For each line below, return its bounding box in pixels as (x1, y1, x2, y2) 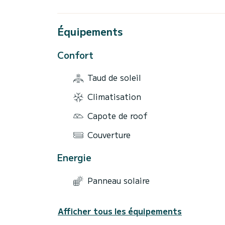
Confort (57, 48, 93, 61)
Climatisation (87, 90, 141, 103)
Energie (57, 151, 91, 164)
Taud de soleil (87, 71, 141, 84)
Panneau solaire (87, 174, 150, 186)
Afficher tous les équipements (58, 205, 182, 217)
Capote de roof (87, 109, 148, 122)
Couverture (87, 128, 131, 141)
